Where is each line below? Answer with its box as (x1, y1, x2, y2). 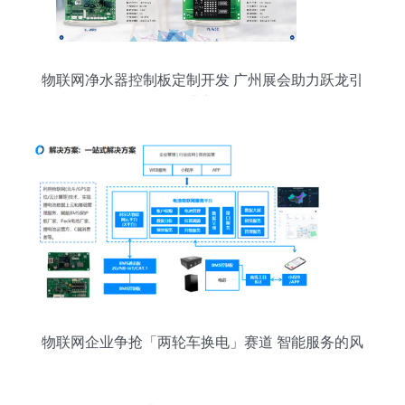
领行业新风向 (159, 95, 246, 110)
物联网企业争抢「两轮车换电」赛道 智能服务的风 (42, 334, 363, 350)
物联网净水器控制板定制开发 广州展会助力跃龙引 (42, 72, 363, 88)
